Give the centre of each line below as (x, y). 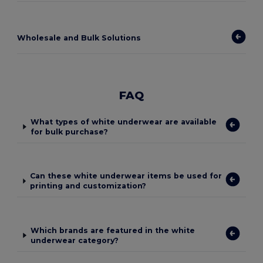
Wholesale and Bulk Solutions (79, 38)
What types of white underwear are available (123, 122)
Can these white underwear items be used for (126, 176)
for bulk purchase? (69, 131)
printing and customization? (88, 186)
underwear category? (74, 240)
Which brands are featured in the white (112, 230)
